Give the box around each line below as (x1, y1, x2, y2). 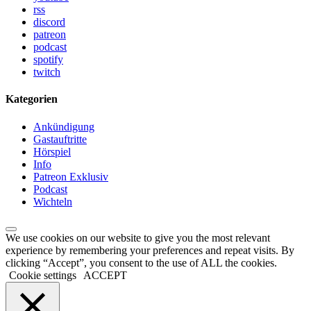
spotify (33, 53, 63, 65)
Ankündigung (33, 120, 94, 133)
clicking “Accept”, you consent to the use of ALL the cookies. (6, 256, 277, 269)
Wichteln (33, 195, 72, 208)
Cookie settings (9, 269, 76, 281)
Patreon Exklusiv (33, 170, 108, 183)
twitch (33, 66, 60, 78)
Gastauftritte (33, 133, 87, 145)
